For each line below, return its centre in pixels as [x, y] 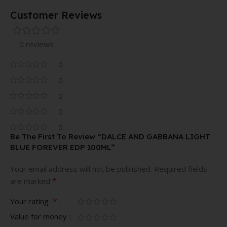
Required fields [181, 168]
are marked [31, 181]
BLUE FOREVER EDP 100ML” [63, 147]
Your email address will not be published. [81, 168]
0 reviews [36, 44]
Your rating [31, 201]
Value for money [40, 216]
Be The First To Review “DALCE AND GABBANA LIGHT [110, 136]
